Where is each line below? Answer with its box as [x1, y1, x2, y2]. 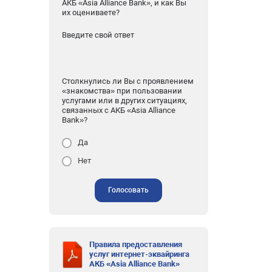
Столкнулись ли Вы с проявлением [61, 76, 194, 86]
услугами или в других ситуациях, [61, 96, 187, 106]
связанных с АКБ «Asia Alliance [61, 106, 175, 115]
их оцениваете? [61, 7, 120, 17]
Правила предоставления [89, 240, 183, 250]
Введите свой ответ [61, 30, 134, 39]
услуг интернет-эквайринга [89, 250, 190, 259]
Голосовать [108, 186, 149, 195]
